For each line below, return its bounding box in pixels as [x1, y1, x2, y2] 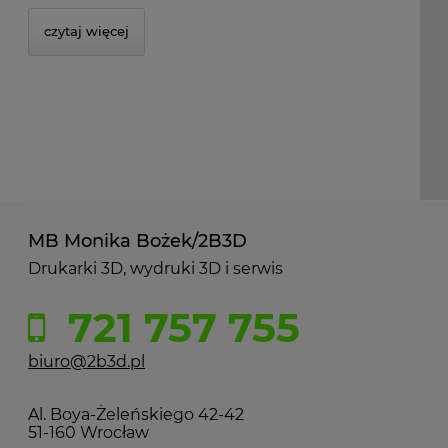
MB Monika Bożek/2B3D [28, 230, 247, 252]
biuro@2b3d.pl [28, 352, 145, 371]
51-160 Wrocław [28, 423, 149, 442]
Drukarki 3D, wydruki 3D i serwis [28, 259, 283, 278]
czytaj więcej [44, 23, 129, 39]
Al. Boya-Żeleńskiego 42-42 [28, 405, 244, 424]
